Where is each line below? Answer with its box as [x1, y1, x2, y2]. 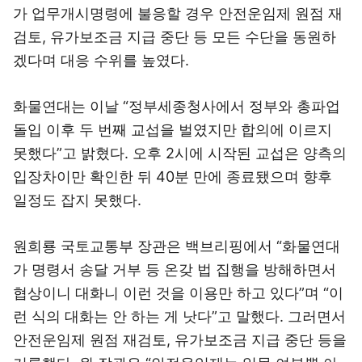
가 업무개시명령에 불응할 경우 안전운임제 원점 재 [13, 5, 343, 22]
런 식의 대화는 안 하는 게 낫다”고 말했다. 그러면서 [13, 308, 346, 325]
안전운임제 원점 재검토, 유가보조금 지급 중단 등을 [13, 331, 347, 348]
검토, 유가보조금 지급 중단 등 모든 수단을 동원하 [13, 28, 336, 45]
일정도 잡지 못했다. [13, 192, 141, 208]
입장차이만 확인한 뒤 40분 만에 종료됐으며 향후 [13, 168, 332, 185]
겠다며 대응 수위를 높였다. [13, 52, 189, 69]
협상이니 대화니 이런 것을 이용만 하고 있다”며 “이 [13, 284, 343, 301]
